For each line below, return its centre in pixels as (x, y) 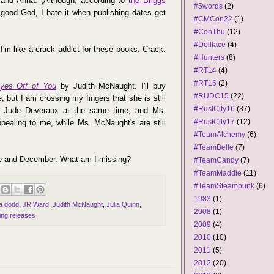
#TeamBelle (214, 147)
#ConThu (209, 32)
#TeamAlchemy (220, 135)
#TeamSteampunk (224, 186)
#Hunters (209, 57)
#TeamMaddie (218, 173)
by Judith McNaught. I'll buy (111, 86)
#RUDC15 (211, 96)
